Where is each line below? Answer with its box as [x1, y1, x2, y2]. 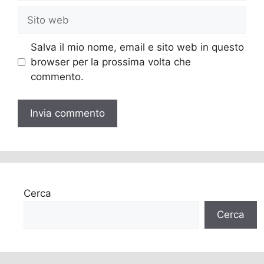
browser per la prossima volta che [30, 56, 191, 68]
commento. [30, 71, 84, 82]
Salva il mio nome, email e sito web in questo [30, 41, 244, 53]
